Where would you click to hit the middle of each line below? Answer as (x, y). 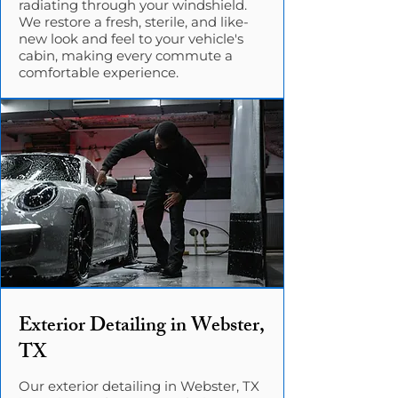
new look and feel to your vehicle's (131, 39)
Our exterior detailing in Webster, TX (139, 386)
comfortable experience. (99, 72)
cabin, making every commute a (126, 56)
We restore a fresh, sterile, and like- (134, 22)
